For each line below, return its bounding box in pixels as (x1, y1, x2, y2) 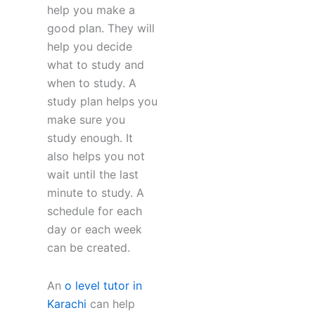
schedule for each (46, 204, 142, 219)
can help (86, 297, 135, 311)
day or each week (46, 222, 142, 237)
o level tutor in (64, 278, 142, 293)
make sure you (46, 112, 125, 127)
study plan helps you (46, 94, 157, 109)
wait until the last (46, 167, 139, 182)
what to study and (46, 58, 144, 72)
